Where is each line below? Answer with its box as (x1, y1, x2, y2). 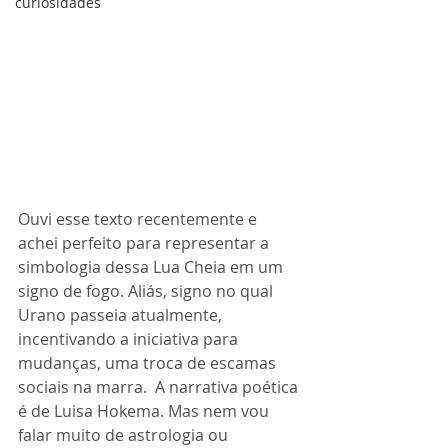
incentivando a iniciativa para (18, 328, 242, 351)
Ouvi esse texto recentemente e (18, 208, 261, 231)
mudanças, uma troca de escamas (18, 352, 280, 375)
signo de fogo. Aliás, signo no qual (18, 280, 277, 303)
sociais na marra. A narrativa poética (18, 376, 302, 399)
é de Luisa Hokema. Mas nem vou (18, 400, 273, 423)
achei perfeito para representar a (18, 232, 273, 255)
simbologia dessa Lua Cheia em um (18, 256, 287, 279)
